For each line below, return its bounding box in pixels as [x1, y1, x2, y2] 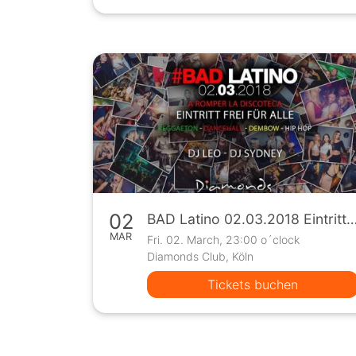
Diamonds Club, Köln [147, 249, 254, 263]
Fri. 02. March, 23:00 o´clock [147, 232, 300, 246]
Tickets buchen [207, 276, 299, 292]
